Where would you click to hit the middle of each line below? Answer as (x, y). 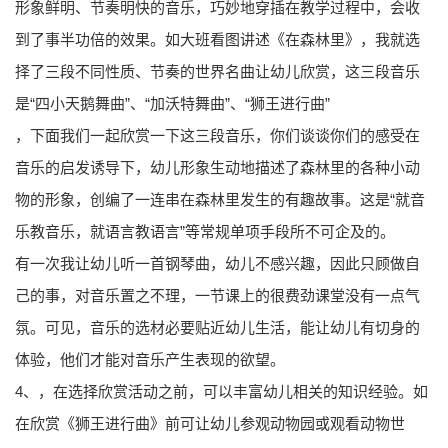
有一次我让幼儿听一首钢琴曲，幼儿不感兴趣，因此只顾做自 (217, 263)
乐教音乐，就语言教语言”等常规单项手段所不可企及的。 (205, 231)
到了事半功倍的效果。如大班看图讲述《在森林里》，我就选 (217, 39)
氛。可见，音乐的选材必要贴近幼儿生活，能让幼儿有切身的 (217, 327)
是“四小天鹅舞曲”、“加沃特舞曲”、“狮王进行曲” (172, 103)
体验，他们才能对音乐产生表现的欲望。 (150, 359)
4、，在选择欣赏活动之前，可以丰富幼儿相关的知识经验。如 (221, 391)
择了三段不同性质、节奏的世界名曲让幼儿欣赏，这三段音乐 (217, 71)
